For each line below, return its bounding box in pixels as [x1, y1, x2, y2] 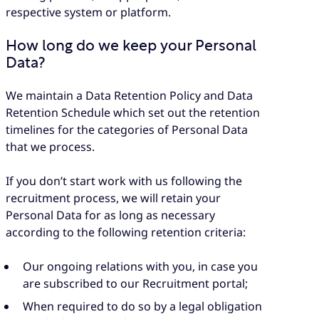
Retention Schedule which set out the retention [6, 104, 260, 120]
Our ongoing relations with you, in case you [23, 258, 258, 275]
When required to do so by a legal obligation [23, 298, 262, 315]
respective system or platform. [6, 4, 171, 21]
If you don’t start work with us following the [6, 172, 242, 189]
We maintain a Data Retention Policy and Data [6, 87, 253, 103]
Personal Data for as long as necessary [6, 206, 215, 223]
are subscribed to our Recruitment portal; [23, 276, 248, 292]
